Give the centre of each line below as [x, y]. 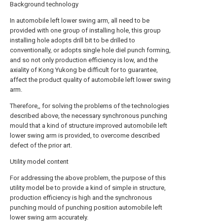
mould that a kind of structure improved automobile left [89, 126]
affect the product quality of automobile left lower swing [90, 80]
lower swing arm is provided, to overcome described [85, 135]
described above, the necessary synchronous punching [89, 116]
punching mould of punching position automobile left [86, 207]
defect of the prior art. [41, 145]
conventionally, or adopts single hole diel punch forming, [90, 50]
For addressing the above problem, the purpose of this [88, 178]
